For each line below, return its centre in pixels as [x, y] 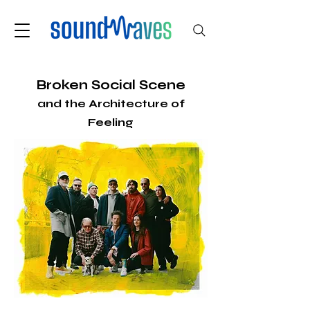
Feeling [111, 122]
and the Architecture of [111, 103]
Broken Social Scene [111, 85]
